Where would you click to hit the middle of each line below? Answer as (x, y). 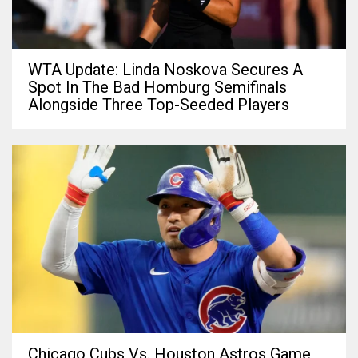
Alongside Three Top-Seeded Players (159, 104)
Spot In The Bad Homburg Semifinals (157, 87)
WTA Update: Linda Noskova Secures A (165, 69)
